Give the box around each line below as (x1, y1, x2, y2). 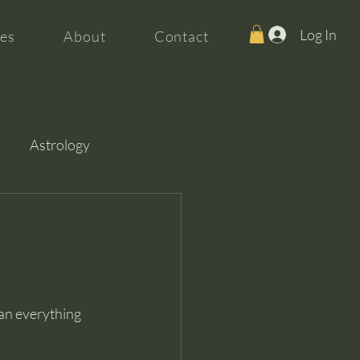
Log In (299, 25, 337, 43)
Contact (153, 27, 209, 45)
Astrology (30, 135, 90, 153)
